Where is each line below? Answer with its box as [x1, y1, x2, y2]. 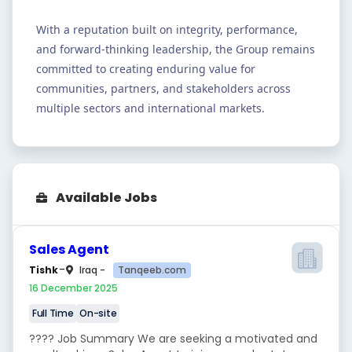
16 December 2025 [29, 281, 118, 295]
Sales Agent [29, 240, 109, 258]
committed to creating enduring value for [36, 61, 255, 76]
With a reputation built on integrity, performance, [36, 22, 298, 37]
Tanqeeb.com [118, 262, 186, 277]
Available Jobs [56, 189, 157, 207]
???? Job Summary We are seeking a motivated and [29, 331, 317, 346]
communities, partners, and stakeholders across [36, 81, 291, 96]
